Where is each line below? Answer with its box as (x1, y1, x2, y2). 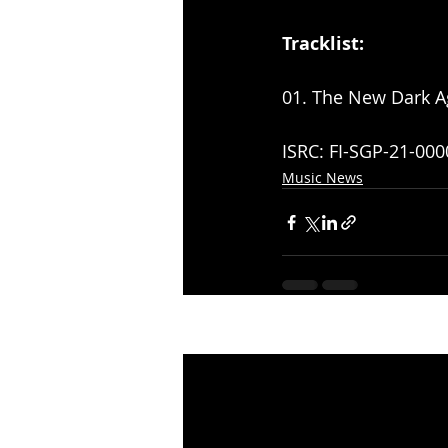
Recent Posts (182, 327, 290, 352)
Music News (282, 168, 363, 188)
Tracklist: (282, 31, 364, 57)
